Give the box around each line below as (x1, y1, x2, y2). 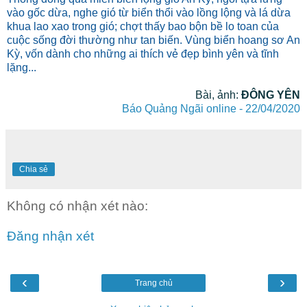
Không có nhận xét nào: (7, 199, 148, 214)
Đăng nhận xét (7, 228, 94, 243)
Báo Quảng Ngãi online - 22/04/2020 (122, 103, 300, 115)
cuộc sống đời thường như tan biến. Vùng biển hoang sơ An (7, 34, 300, 47)
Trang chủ (134, 278, 173, 288)
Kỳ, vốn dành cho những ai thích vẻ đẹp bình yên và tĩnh (7, 48, 279, 60)
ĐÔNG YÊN (241, 89, 300, 101)
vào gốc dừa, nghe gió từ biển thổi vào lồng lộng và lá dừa (7, 7, 291, 19)
